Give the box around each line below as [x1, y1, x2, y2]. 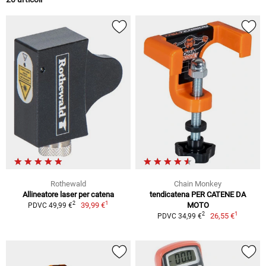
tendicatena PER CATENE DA [150, 189, 246, 199]
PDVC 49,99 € [27, 201, 72, 210]
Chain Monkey [174, 179, 221, 188]
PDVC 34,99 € [157, 211, 202, 220]
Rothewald [50, 179, 86, 188]
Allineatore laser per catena [23, 189, 114, 199]
